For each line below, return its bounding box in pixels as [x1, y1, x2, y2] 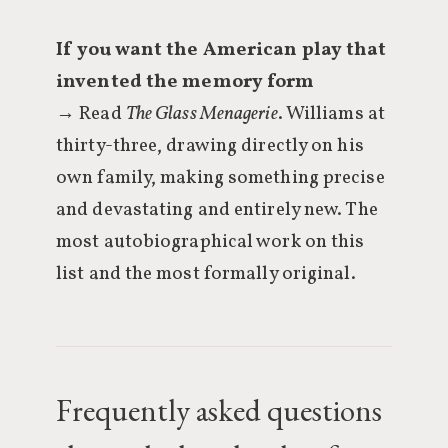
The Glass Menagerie [125, 101, 278, 127]
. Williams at [277, 101, 385, 127]
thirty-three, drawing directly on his [56, 133, 364, 159]
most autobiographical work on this [56, 229, 365, 255]
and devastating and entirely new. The [56, 197, 378, 223]
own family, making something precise [56, 165, 385, 191]
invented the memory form [56, 69, 315, 95]
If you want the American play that [56, 37, 387, 63]
